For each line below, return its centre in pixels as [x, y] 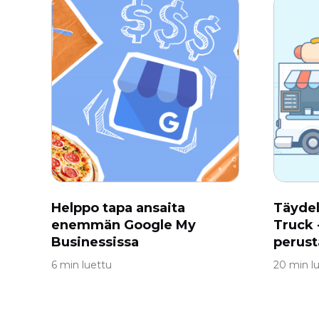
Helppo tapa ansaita [118, 208]
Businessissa [95, 242]
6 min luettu [82, 265]
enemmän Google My [124, 225]
